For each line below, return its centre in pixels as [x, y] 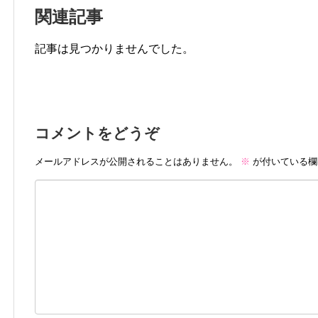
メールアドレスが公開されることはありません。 [136, 162]
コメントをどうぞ [97, 133]
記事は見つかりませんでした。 [114, 48]
